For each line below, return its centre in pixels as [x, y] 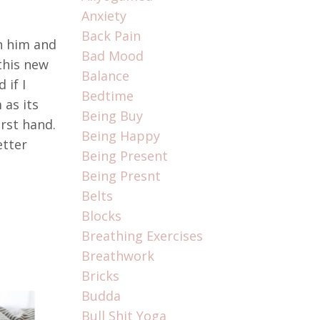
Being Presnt [121, 176]
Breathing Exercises [142, 236]
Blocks [101, 216]
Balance [105, 76]
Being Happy [120, 136]
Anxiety [104, 16]
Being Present [124, 156]
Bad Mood [112, 56]
